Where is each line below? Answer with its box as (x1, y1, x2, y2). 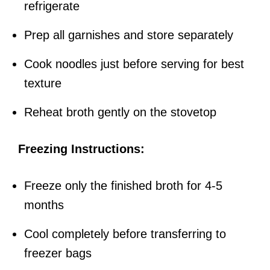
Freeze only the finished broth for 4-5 (24, 179, 222, 193)
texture (24, 77, 61, 90)
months (24, 198, 64, 212)
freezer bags (24, 246, 92, 260)
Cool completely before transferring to (24, 227, 226, 241)
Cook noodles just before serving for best (24, 57, 244, 71)
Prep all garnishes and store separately (24, 28, 233, 42)
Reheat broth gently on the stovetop (24, 105, 216, 119)
